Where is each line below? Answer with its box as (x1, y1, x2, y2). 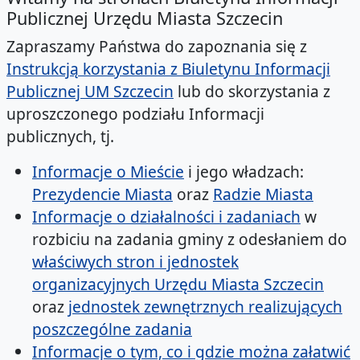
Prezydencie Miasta (32, 183, 173, 206)
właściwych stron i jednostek (32, 251, 239, 273)
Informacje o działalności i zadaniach (32, 206, 301, 228)
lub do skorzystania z (174, 80, 330, 103)
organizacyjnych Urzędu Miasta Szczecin (32, 273, 324, 296)
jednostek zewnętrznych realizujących (68, 296, 342, 318)
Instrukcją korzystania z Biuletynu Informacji (6, 58, 330, 80)
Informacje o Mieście (32, 161, 184, 183)
